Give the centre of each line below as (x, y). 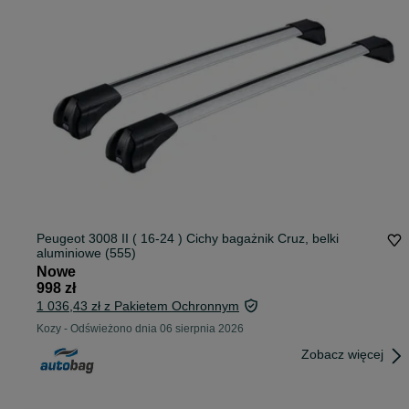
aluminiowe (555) (86, 253)
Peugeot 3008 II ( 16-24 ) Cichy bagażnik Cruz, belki (188, 239)
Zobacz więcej (342, 355)
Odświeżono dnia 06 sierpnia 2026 (157, 329)
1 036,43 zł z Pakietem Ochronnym (138, 306)
